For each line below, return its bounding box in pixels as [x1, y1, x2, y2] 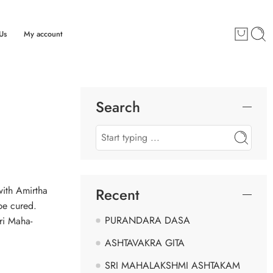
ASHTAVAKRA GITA [105, 235, 185, 250]
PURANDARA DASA [105, 213, 190, 227]
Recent [96, 183, 140, 205]
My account [23, 28, 62, 40]
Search [96, 96, 140, 118]
